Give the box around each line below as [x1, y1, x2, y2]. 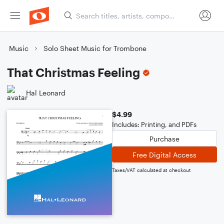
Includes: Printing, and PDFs [112, 120, 196, 128]
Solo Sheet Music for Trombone [43, 44, 146, 52]
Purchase [149, 134, 179, 143]
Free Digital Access [132, 150, 196, 159]
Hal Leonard [26, 88, 65, 97]
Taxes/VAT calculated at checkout [112, 167, 191, 173]
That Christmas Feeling [7, 65, 140, 79]
